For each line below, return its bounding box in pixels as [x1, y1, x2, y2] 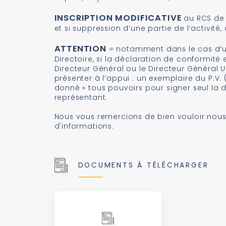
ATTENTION [54, 42, 106, 54]
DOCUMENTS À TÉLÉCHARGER [78, 159, 209, 170]
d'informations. [54, 121, 114, 131]
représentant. [54, 92, 108, 102]
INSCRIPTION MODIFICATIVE [54, 12, 182, 24]
